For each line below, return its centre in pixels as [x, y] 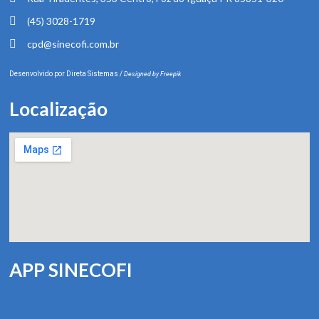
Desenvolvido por [38, 73]
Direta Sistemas [93, 73]
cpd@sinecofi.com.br [73, 43]
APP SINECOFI [71, 270]
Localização [58, 109]
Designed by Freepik [152, 74]
